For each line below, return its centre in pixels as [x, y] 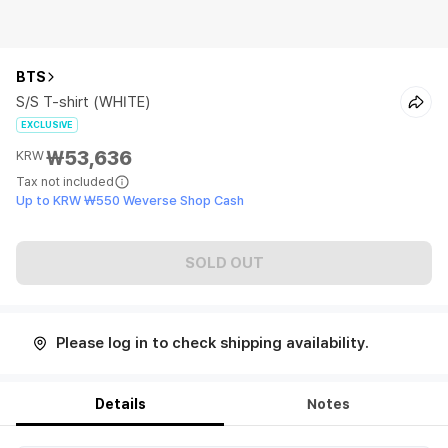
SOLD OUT [224, 262]
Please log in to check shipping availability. [212, 343]
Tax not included [65, 181]
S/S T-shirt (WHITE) [83, 102]
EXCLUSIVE [47, 124]
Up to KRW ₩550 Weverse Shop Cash [130, 200]
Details [120, 404]
